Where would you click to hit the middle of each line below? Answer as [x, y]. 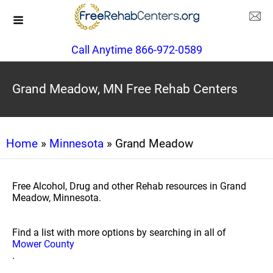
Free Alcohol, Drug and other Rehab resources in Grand [129, 186]
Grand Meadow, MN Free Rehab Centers [125, 89]
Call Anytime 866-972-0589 [136, 50]
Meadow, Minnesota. [57, 198]
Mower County [43, 244]
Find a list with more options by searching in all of [119, 232]
